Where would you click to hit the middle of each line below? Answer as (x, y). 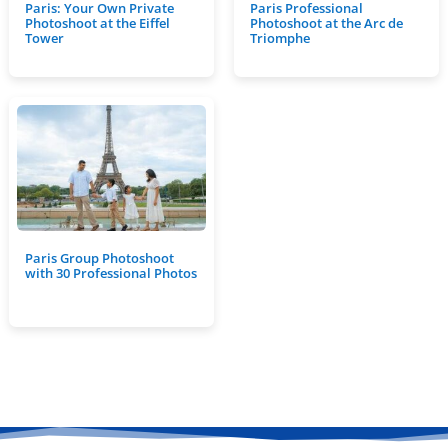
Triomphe (279, 38)
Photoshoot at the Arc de (326, 23)
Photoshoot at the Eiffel (97, 23)
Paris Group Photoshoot (99, 258)
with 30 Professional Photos (110, 273)
